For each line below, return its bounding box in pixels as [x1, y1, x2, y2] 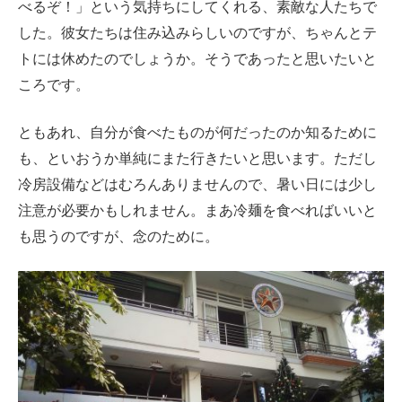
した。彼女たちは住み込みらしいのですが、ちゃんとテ [18, 25, 377, 41]
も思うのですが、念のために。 [18, 229, 219, 245]
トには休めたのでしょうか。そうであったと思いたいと [18, 51, 377, 67]
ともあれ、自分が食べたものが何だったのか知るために [18, 125, 377, 141]
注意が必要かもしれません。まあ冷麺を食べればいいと [18, 203, 377, 219]
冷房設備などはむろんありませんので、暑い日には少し [18, 177, 377, 193]
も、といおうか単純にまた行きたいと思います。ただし [18, 151, 377, 167]
